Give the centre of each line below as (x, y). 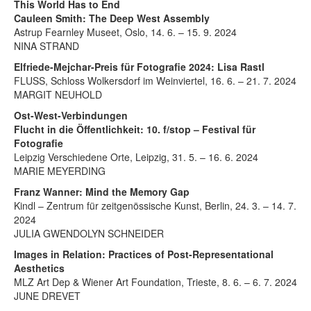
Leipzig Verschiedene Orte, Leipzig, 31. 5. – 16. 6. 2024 (136, 157)
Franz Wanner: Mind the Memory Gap (102, 191)
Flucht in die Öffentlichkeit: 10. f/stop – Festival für (135, 129)
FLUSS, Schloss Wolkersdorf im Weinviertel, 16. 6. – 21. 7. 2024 (155, 80)
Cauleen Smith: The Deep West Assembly (112, 18)
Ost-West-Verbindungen (71, 115)
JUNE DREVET (47, 295)
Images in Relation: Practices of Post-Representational (144, 254)
